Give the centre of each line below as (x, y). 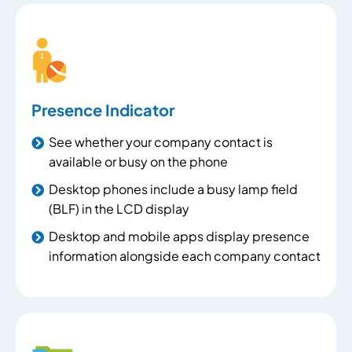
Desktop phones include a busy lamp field (173, 189)
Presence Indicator (103, 110)
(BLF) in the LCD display (119, 209)
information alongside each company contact (185, 256)
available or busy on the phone (138, 161)
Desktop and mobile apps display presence (179, 236)
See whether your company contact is (161, 142)
